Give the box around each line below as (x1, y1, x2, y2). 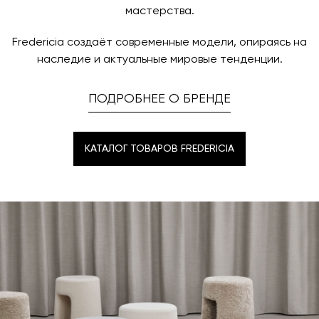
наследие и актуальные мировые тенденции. (36, 54, 283, 66)
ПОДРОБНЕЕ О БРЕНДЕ (88, 93, 231, 105)
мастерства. (125, 6, 194, 17)
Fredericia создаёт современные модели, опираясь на (12, 37, 307, 48)
